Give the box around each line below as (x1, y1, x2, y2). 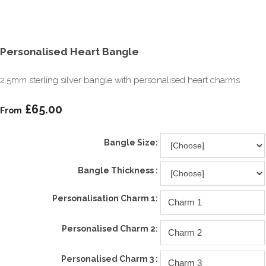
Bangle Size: (104, 137, 158, 147)
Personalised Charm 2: (62, 223, 158, 233)
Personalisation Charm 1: (52, 193, 158, 203)
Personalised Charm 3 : (61, 254, 158, 264)
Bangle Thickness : (78, 165, 158, 175)
